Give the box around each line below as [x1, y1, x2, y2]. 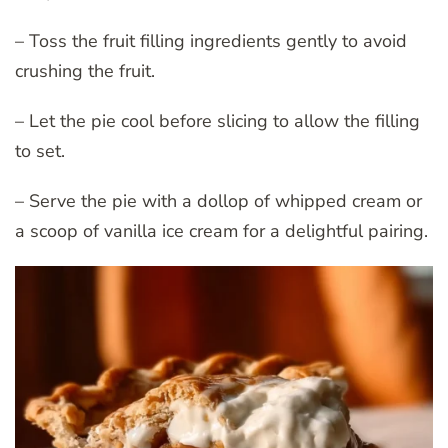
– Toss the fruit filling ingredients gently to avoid [15, 28, 407, 53]
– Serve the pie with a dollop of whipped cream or [15, 188, 422, 213]
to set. [15, 138, 65, 163]
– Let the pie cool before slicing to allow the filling [15, 108, 420, 133]
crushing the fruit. [15, 58, 155, 83]
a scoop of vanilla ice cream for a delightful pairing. [15, 218, 428, 243]
